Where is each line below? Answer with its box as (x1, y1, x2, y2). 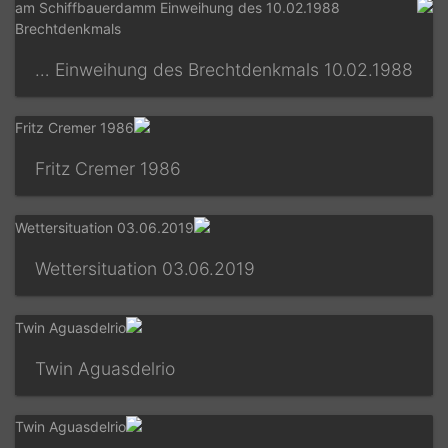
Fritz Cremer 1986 (50, 158, 196, 180)
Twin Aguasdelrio (50, 357, 190, 379)
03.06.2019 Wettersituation (177, 258, 270, 280)
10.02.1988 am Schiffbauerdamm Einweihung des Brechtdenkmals (50, 58, 65, 80)
